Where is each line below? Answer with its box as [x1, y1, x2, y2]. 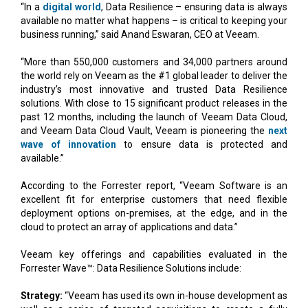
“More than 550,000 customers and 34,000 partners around [21, 56, 287, 67]
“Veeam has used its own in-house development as [63, 289, 287, 301]
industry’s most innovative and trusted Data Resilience [21, 83, 287, 95]
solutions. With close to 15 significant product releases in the [21, 97, 287, 109]
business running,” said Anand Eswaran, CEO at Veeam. [21, 28, 259, 40]
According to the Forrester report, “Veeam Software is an [21, 179, 287, 191]
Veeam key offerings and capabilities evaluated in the [21, 248, 287, 260]
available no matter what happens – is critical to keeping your [21, 14, 287, 26]
